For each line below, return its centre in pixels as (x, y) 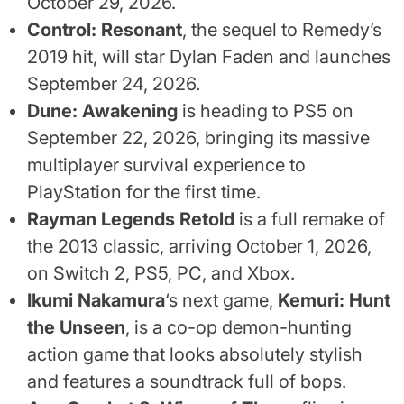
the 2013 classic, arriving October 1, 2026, (199, 247)
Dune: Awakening (102, 111)
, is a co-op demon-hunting (239, 328)
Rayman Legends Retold (131, 220)
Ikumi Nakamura (96, 301)
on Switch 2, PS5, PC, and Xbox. (161, 274)
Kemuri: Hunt (334, 301)
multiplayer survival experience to (166, 165)
